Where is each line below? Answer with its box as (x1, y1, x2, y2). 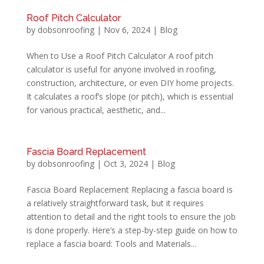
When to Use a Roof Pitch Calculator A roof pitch (26, 49, 213, 61)
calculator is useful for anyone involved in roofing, (26, 63, 216, 75)
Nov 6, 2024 (103, 24, 150, 35)
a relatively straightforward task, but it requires (26, 197, 204, 209)
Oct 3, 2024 (103, 157, 148, 169)
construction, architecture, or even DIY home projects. (26, 77, 234, 88)
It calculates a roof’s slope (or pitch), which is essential (26, 90, 233, 102)
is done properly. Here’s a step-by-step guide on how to (26, 224, 237, 236)
